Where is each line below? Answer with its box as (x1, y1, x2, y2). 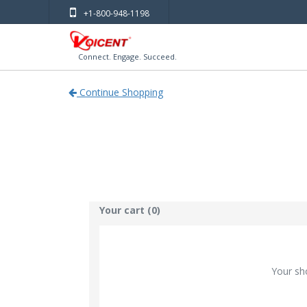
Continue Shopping (77, 86, 163, 99)
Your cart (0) (99, 203, 160, 217)
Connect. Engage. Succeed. (70, 51, 177, 62)
